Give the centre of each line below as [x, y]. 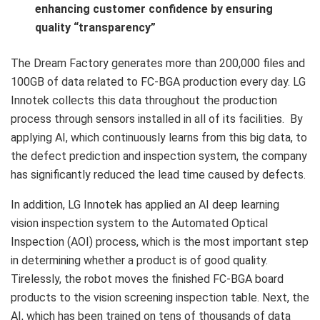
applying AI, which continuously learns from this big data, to [159, 137]
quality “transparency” [96, 27]
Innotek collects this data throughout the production [144, 100]
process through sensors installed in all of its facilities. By [157, 119]
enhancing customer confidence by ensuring [154, 9]
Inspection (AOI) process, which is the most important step [160, 241]
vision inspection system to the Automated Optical [139, 223]
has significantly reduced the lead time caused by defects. [158, 174]
